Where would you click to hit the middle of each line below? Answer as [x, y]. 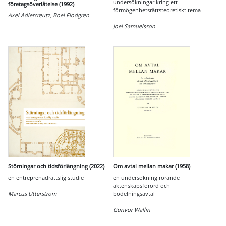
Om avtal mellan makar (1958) [152, 166]
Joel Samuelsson [134, 26]
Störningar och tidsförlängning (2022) [56, 166]
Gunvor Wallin [132, 210]
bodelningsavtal [134, 193]
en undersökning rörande [146, 177]
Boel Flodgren [71, 15]
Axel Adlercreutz [29, 15]
